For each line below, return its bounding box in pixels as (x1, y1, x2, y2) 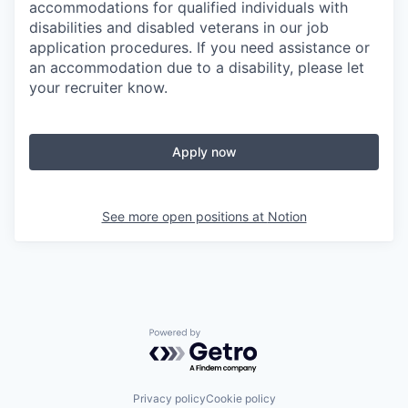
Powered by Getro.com (148, 328, 309, 347)
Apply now (171, 144, 237, 160)
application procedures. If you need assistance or (29, 38, 370, 57)
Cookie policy (205, 392, 276, 405)
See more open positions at (101, 209, 268, 225)
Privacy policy (132, 392, 206, 405)
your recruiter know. (29, 78, 168, 97)
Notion (267, 209, 307, 225)
